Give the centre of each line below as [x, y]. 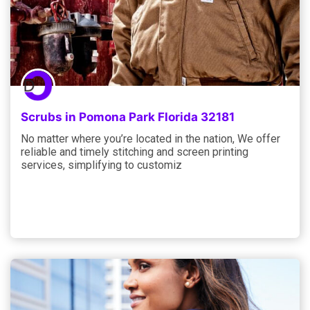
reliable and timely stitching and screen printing [135, 152]
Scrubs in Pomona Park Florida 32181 [128, 117]
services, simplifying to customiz [101, 165]
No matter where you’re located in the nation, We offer [151, 138]
